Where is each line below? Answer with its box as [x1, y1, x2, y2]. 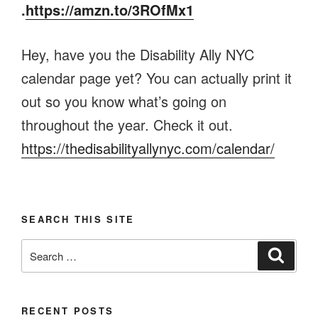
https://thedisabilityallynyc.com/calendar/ [21, 137, 275, 158]
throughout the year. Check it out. [21, 114, 233, 135]
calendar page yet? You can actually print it [21, 67, 292, 88]
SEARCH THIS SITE [21, 212, 135, 226]
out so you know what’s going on [21, 90, 226, 111]
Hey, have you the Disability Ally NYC [21, 43, 254, 65]
